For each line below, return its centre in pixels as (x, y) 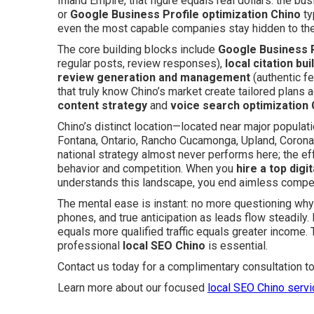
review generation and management (154, 77)
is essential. (237, 246)
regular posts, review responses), (141, 63)
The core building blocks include (138, 49)
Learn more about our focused (132, 288)
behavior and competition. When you (147, 169)
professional (90, 246)
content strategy (102, 105)
